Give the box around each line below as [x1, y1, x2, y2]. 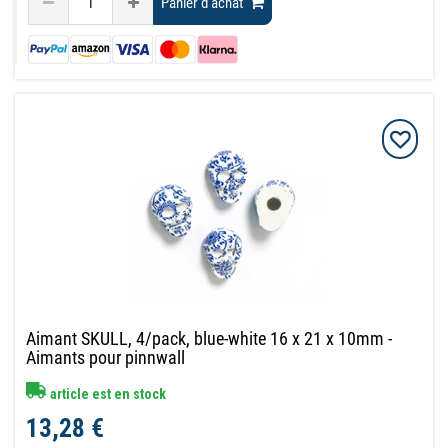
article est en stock [47, 385, 167, 402]
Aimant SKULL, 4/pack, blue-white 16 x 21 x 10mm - [26, 327, 393, 349]
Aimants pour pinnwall [26, 346, 186, 368]
